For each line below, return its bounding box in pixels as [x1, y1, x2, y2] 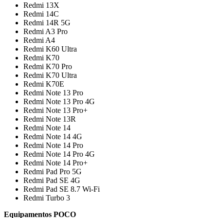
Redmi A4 [23, 36, 55, 44]
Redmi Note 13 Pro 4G [23, 97, 95, 106]
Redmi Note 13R [23, 114, 76, 123]
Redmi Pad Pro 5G [23, 167, 82, 176]
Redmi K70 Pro [23, 62, 72, 71]
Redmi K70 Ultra [23, 71, 77, 79]
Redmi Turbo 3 [23, 193, 70, 202]
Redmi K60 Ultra [23, 44, 77, 53]
